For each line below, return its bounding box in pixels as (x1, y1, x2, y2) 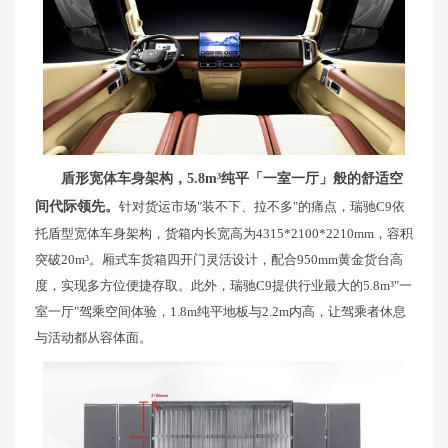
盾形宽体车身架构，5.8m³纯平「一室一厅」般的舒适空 (61, 170, 403, 186)
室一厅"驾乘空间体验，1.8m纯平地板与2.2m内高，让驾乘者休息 (35, 303, 406, 319)
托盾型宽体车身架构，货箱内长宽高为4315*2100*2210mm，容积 (35, 225, 413, 241)
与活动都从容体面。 (35, 329, 152, 345)
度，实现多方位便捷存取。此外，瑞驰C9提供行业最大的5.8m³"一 (35, 277, 412, 293)
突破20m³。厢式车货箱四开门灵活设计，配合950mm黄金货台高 (35, 251, 403, 267)
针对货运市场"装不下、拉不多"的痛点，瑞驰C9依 (119, 198, 405, 214)
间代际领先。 (35, 198, 119, 214)
